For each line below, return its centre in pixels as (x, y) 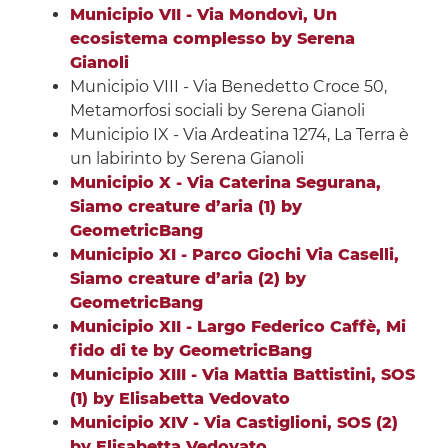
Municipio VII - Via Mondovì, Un (203, 15)
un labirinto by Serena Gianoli (186, 159)
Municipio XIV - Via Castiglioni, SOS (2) (233, 423)
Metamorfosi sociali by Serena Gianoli (217, 111)
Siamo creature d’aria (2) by (187, 279)
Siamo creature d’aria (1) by (185, 207)
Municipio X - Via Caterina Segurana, (225, 183)
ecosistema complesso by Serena (212, 39)
